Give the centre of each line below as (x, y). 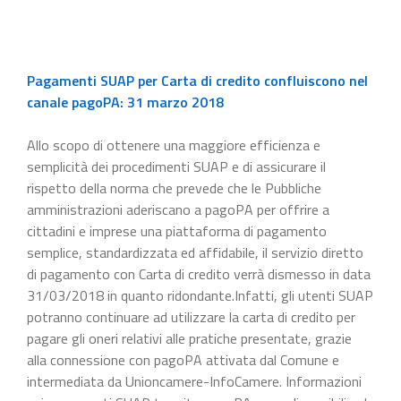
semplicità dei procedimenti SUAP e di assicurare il (176, 166)
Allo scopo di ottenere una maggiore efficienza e (174, 145)
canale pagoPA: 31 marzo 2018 (125, 102)
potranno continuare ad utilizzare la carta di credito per (191, 316)
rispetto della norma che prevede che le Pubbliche (174, 188)
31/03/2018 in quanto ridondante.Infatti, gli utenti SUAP (200, 295)
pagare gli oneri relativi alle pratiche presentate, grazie (189, 338)
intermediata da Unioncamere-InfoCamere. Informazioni (194, 381)
